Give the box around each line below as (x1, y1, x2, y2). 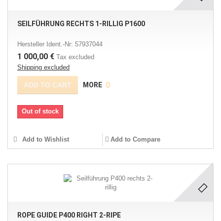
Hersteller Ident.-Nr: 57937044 (17, 40, 103, 48)
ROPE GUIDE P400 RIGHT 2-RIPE (17, 211, 121, 219)
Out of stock (22, 108, 59, 115)
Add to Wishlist (20, 136, 69, 143)
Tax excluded (56, 53, 94, 61)
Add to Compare (110, 136, 160, 143)
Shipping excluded (17, 64, 70, 71)
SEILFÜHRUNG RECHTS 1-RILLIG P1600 (17, 20, 145, 28)
